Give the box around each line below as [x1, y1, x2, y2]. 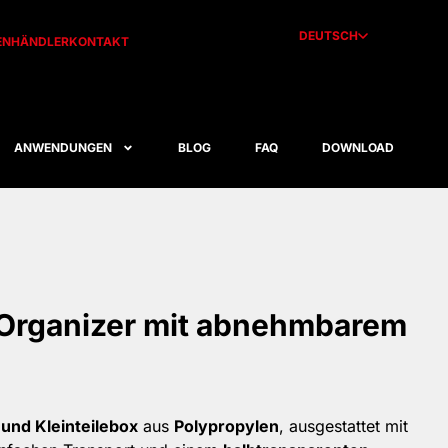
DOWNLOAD [321, 139, 394, 155]
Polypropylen [173, 415, 279, 436]
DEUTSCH [299, 28, 358, 43]
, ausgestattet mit [278, 415, 408, 436]
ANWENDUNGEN [13, 139, 112, 155]
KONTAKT [68, 34, 129, 49]
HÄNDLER [10, 34, 69, 49]
